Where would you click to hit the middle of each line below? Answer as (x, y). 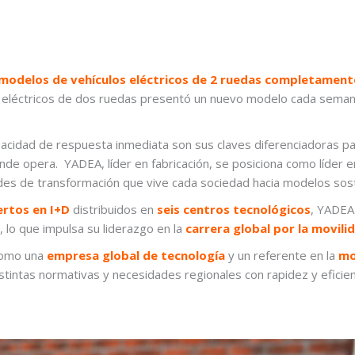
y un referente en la (282, 256)
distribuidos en (113, 210)
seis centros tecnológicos (234, 210)
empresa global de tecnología (136, 256)
